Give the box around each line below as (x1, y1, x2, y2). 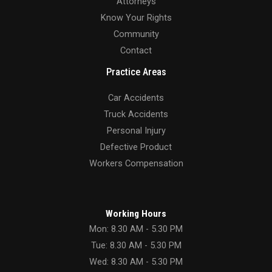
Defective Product (100, 141, 172, 152)
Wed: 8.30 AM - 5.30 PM (89, 256, 183, 267)
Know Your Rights (100, 12, 172, 24)
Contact (120, 45, 152, 56)
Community (113, 29, 159, 40)
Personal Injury (106, 124, 166, 136)
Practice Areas (106, 66, 166, 78)
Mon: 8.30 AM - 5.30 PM (89, 223, 183, 234)
